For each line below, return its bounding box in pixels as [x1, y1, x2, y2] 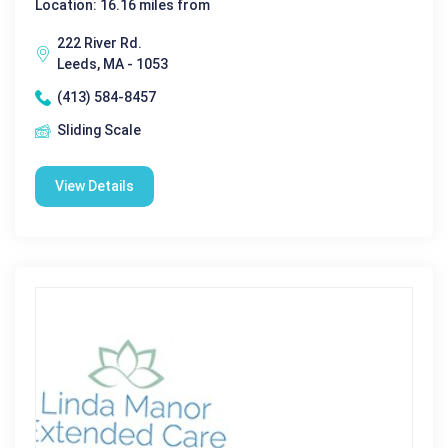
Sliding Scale [57, 122, 141, 138]
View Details [55, 178, 134, 194]
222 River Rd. [57, 35, 142, 51]
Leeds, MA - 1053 [57, 56, 168, 72]
